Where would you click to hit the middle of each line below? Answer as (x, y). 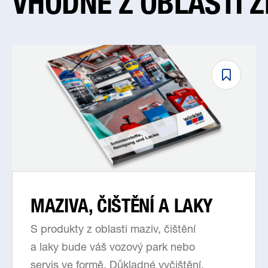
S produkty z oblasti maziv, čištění (113, 231)
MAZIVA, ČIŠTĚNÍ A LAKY (122, 206)
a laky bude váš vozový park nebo (113, 249)
